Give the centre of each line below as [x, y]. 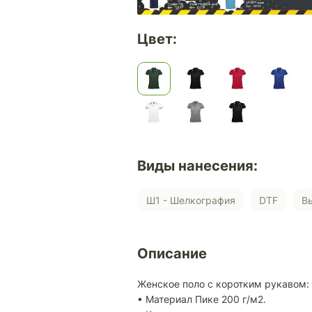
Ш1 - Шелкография [195, 200]
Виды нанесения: [197, 166]
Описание [172, 254]
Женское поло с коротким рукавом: [223, 284]
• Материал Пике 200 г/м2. [202, 299]
